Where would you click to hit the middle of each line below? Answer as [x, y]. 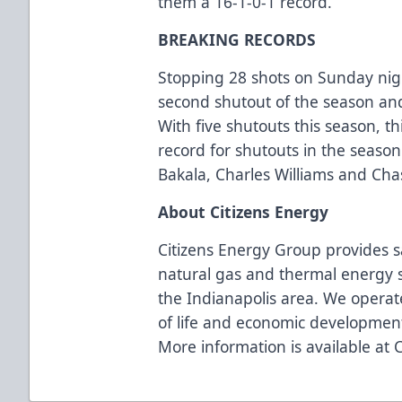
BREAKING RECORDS [237, 39]
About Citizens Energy [244, 211]
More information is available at [276, 346]
